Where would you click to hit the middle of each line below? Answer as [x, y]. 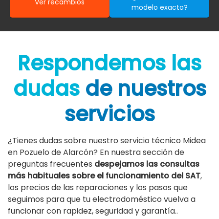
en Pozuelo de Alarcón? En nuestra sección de [96, 152]
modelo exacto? [159, 7]
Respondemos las [109, 63]
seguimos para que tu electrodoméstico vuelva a [102, 199]
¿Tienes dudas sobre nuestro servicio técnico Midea [107, 140]
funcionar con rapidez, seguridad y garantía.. [93, 211]
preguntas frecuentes [51, 164]
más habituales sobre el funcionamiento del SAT [104, 175]
